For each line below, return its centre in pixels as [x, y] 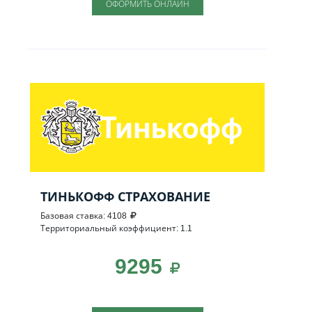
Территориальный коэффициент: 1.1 [116, 228]
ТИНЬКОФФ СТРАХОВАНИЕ [125, 196]
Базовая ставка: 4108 [84, 215]
